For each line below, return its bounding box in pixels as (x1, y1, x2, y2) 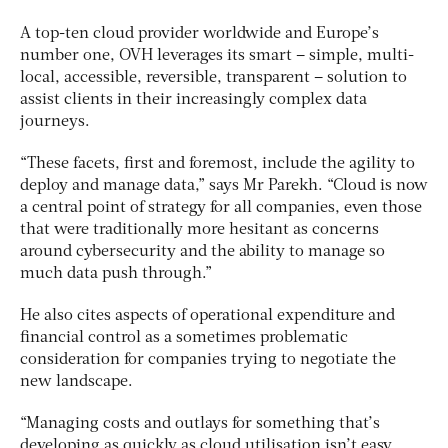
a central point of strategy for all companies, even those (20, 199, 422, 216)
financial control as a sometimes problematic (20, 329, 348, 346)
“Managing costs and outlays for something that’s (20, 415, 380, 432)
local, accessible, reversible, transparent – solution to (20, 69, 407, 86)
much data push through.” (20, 265, 212, 282)
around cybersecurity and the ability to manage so (20, 243, 385, 260)
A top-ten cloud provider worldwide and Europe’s (20, 25, 379, 42)
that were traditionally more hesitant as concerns (20, 221, 379, 238)
